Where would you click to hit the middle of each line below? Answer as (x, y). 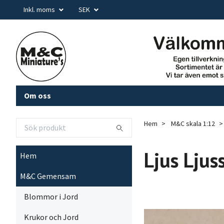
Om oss (37, 95)
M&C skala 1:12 (193, 123)
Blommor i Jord (51, 196)
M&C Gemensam (48, 176)
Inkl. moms (40, 9)
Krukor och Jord (51, 217)
